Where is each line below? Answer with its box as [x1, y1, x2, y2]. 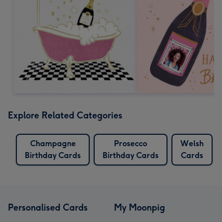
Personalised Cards [8, 202, 88, 213]
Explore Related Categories [8, 110, 122, 121]
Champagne [30, 138, 76, 148]
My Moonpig [114, 202, 165, 213]
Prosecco [114, 138, 147, 148]
